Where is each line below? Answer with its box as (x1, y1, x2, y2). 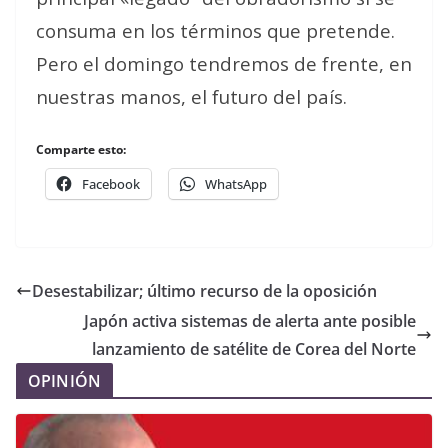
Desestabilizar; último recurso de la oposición (32, 280, 377, 302)
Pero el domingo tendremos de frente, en (36, 51, 412, 76)
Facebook (82, 175, 140, 193)
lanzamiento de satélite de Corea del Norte (92, 338, 416, 360)
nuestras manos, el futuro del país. (36, 84, 347, 109)
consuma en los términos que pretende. (36, 18, 395, 43)
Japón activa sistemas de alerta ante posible (84, 310, 416, 332)
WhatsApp (205, 175, 267, 193)
